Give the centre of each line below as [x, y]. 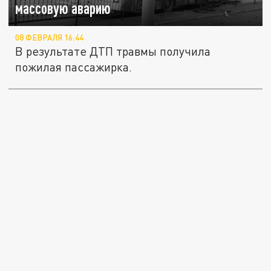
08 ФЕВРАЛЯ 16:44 [50, 37]
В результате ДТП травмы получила [113, 51]
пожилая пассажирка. [74, 67]
